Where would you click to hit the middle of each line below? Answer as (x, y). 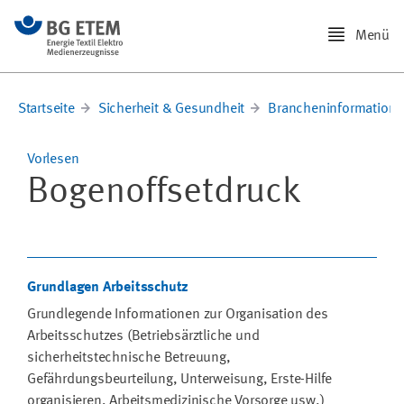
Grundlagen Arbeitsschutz (108, 287)
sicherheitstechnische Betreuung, (129, 358)
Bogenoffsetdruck (164, 192)
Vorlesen (53, 159)
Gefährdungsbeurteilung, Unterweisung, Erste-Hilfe (180, 379)
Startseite (46, 109)
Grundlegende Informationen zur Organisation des (178, 314)
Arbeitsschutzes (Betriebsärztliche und (143, 336)
